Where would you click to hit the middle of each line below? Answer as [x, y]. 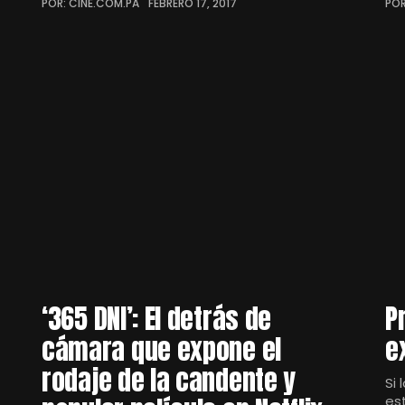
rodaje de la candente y [169, 380]
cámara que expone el [161, 349]
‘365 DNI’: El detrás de [157, 319]
